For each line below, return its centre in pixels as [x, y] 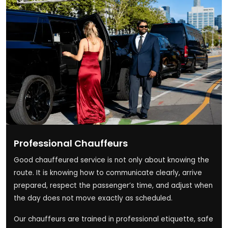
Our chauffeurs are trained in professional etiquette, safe [113, 219]
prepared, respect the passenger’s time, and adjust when [113, 185]
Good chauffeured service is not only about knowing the [111, 160]
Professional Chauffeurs [71, 143]
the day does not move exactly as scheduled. [93, 198]
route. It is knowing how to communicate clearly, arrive [108, 173]
